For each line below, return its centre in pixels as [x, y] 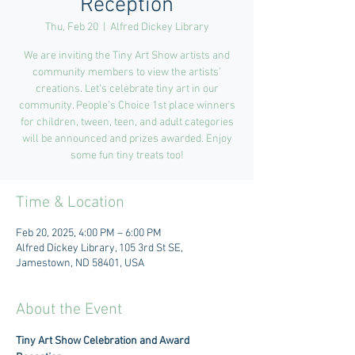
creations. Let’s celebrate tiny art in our [127, 89]
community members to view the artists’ [127, 73]
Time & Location [70, 203]
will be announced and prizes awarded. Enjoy [127, 139]
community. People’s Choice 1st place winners [127, 106]
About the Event [69, 310]
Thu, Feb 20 [71, 27]
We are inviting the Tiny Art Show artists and [127, 56]
